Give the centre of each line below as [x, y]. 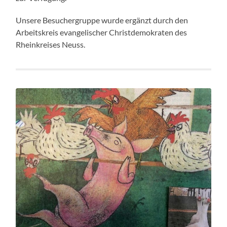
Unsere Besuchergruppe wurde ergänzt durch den [102, 20]
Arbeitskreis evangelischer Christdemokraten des [102, 32]
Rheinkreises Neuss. [51, 44]
